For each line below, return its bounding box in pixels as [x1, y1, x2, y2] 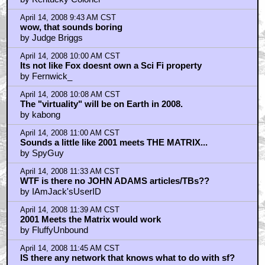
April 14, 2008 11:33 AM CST [20, 167, 119, 176]
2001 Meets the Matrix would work [20, 214, 161, 224]
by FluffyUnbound [20, 225, 88, 235]
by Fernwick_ [20, 71, 72, 81]
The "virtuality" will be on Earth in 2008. [20, 99, 183, 109]
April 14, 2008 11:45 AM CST [20, 244, 119, 253]
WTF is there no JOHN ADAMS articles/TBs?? [20, 176, 209, 186]
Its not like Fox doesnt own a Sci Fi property [20, 60, 202, 70]
